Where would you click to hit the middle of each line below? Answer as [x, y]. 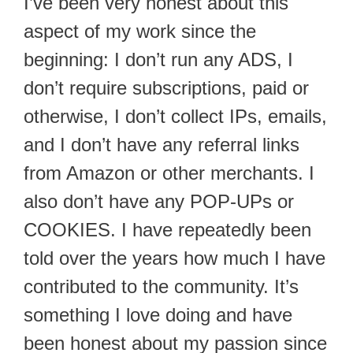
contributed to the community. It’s [161, 287]
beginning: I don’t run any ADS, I [158, 60]
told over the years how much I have [175, 258]
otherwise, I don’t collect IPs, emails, [175, 117]
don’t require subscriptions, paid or [166, 88]
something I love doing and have [158, 315]
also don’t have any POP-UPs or [159, 202]
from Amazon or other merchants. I [169, 173]
